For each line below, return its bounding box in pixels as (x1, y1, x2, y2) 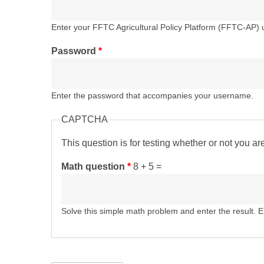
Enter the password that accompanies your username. (51, 91, 253, 100)
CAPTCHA (61, 114, 108, 124)
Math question (61, 161, 127, 171)
